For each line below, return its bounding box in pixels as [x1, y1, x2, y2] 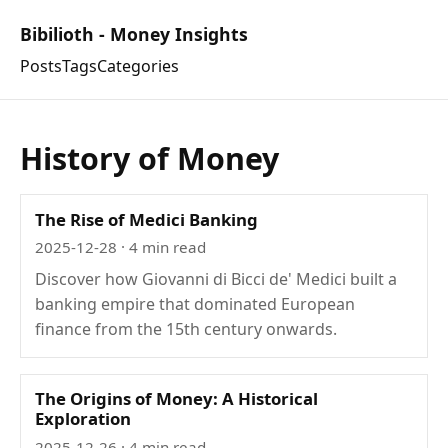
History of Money [20, 138, 279, 180]
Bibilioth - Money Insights [20, 22, 248, 46]
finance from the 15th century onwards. [35, 318, 338, 341]
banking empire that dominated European [35, 293, 356, 316]
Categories [97, 55, 179, 78]
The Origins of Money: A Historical [35, 387, 319, 411]
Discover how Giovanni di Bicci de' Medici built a [35, 268, 398, 291]
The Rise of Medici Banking [35, 207, 259, 231]
